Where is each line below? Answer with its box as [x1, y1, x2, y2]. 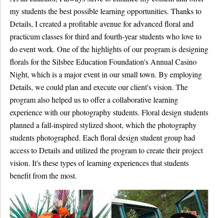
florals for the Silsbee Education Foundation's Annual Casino [10, 56, 197, 67]
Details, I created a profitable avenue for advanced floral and [10, 18, 194, 29]
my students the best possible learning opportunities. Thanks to [10, 6, 201, 16]
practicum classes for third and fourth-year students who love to [10, 31, 201, 41]
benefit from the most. [10, 170, 77, 181]
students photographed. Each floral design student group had [10, 132, 195, 143]
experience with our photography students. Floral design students [10, 107, 208, 117]
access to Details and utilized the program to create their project [10, 145, 203, 155]
